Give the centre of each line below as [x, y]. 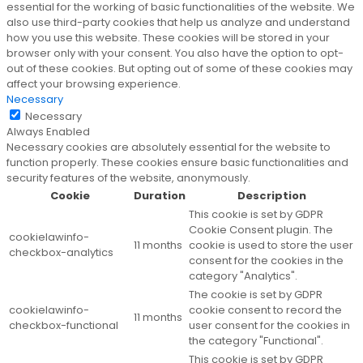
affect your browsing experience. [94, 84]
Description [271, 196]
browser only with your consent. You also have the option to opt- [175, 53]
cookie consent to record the [265, 310]
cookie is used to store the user [271, 246]
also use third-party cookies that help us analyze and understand [178, 23]
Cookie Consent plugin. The [261, 230]
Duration [160, 196]
